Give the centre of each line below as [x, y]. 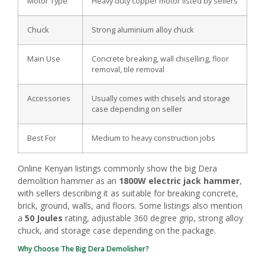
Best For [42, 138]
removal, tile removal [128, 69]
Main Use [44, 59]
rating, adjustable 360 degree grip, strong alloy [153, 218]
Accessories [49, 98]
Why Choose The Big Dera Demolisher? [83, 249]
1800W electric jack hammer [179, 180]
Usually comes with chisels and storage [161, 98]
